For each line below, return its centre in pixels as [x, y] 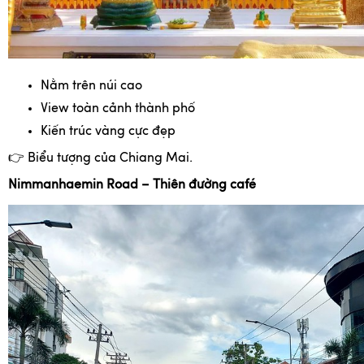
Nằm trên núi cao [91, 87]
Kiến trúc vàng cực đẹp [108, 132]
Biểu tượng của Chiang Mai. [108, 159]
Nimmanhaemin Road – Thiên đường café [132, 186]
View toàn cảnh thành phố [118, 109]
